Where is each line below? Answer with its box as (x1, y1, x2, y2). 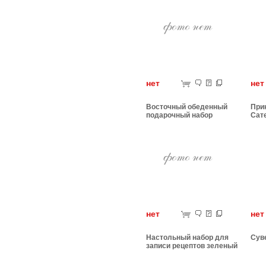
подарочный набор (146, 111, 213, 119)
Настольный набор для (146, 233, 229, 242)
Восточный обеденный (146, 103, 227, 111)
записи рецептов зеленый (146, 242, 237, 250)
